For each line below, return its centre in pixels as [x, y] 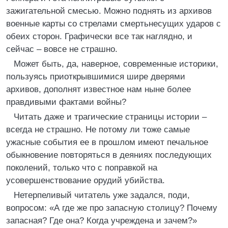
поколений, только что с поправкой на [82, 168]
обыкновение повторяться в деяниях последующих [109, 155]
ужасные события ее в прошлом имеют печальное [107, 142]
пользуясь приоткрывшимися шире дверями [96, 77]
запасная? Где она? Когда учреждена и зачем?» [102, 221]
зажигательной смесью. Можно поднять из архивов [109, 11]
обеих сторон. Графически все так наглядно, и [99, 36]
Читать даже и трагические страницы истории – [110, 117]
